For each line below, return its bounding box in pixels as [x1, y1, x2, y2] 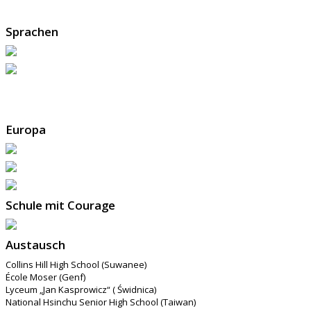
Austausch [6, 237, 65, 253]
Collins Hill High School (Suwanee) [6, 258, 146, 271]
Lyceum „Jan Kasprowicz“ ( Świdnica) [6, 283, 156, 296]
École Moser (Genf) [6, 271, 85, 284]
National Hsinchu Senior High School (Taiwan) [6, 296, 196, 309]
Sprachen [6, 24, 58, 40]
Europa [6, 121, 46, 138]
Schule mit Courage [6, 197, 115, 214]
